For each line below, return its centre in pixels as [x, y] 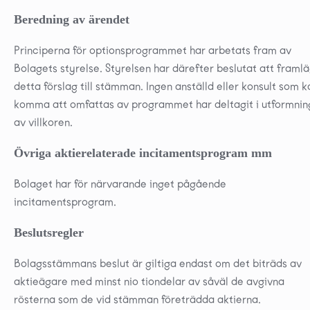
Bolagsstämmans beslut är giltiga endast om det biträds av [158, 263]
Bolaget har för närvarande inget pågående [120, 183]
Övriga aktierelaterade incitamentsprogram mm [143, 153]
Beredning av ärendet [72, 19]
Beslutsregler [49, 232]
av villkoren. [43, 122]
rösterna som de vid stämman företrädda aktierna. [137, 299]
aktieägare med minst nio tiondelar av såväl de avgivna [149, 281]
